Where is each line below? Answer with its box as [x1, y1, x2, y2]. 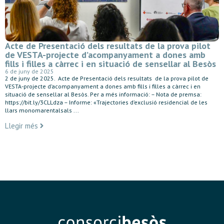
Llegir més [5, 120, 38, 130]
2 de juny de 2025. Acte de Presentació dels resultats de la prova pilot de [5, 74, 208, 82]
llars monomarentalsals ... [5, 106, 79, 114]
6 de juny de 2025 [5, 67, 54, 75]
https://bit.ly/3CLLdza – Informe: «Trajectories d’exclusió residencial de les [5, 98, 207, 106]
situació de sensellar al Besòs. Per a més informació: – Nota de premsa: [5, 90, 201, 98]
